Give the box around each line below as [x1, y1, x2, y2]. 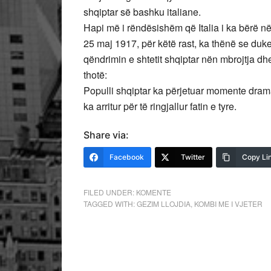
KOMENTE [136, 187, 171, 197]
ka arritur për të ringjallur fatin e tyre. [83, 99, 237, 113]
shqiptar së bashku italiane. [83, 5, 201, 19]
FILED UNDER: [83, 187, 136, 197]
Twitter [181, 152, 205, 162]
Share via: [83, 129, 129, 141]
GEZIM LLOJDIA [137, 198, 191, 209]
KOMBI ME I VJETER [194, 198, 263, 209]
